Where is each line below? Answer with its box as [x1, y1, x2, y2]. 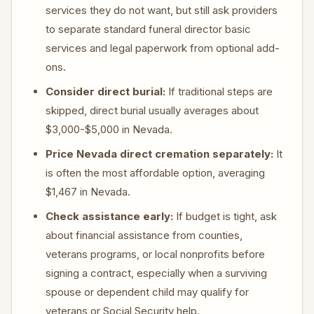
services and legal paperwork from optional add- [46, 41, 280, 55]
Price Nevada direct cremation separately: [46, 147, 273, 161]
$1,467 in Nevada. [46, 185, 130, 198]
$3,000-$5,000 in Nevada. [46, 123, 172, 136]
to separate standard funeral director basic [46, 22, 251, 36]
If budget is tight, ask [173, 210, 277, 223]
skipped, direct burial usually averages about [46, 104, 259, 117]
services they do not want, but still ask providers [46, 4, 278, 17]
